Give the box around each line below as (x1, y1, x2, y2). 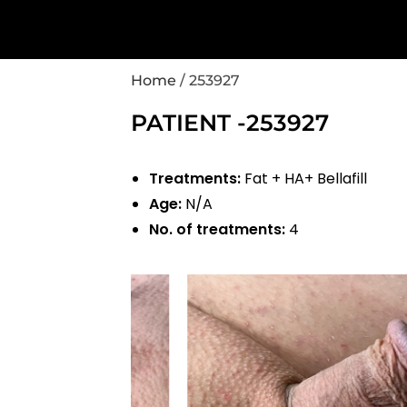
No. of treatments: (149, 218, 290, 240)
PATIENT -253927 (131, 108, 330, 136)
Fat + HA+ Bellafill (244, 167, 368, 189)
